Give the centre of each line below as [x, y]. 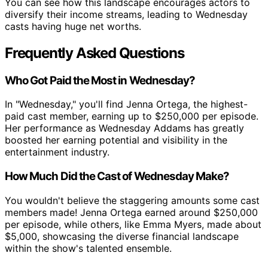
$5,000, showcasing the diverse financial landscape [122, 236]
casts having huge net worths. [73, 26]
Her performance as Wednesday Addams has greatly [124, 128]
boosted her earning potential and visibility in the [116, 140]
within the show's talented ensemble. [88, 248]
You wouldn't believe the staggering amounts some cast [132, 200]
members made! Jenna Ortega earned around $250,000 [131, 212]
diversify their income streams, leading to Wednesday [126, 14]
